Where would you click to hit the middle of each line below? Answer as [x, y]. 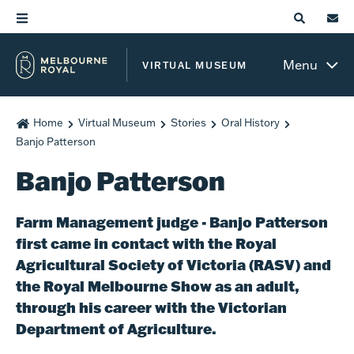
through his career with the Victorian [151, 307]
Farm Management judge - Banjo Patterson [172, 222]
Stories [188, 122]
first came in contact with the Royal [146, 243]
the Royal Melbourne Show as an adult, [158, 286]
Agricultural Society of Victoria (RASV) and [173, 265]
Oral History [250, 122]
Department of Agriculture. [116, 329]
